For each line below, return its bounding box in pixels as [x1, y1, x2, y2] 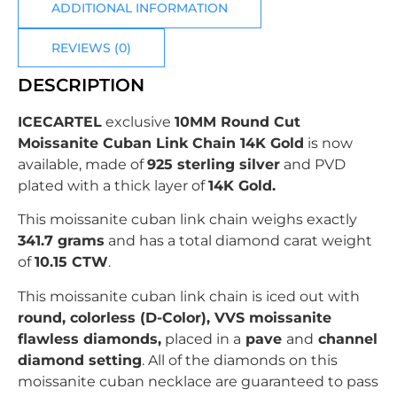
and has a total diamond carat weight [105, 232, 372, 250]
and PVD [284, 155, 346, 173]
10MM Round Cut [175, 113, 300, 130]
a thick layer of [99, 176, 208, 194]
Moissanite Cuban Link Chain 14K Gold [18, 134, 304, 152]
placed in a [161, 330, 241, 347]
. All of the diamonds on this [142, 351, 338, 369]
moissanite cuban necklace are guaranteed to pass [18, 372, 378, 390]
